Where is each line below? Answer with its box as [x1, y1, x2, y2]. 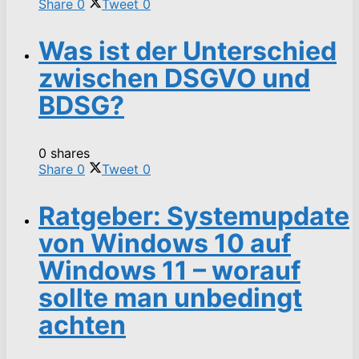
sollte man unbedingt [38, 281, 302, 313]
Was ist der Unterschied [38, 34, 337, 67]
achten [38, 309, 126, 341]
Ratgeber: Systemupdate [38, 200, 349, 232]
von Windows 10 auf [38, 227, 291, 259]
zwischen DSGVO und [38, 62, 310, 94]
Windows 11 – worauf [38, 254, 301, 286]
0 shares [38, 144, 90, 161]
